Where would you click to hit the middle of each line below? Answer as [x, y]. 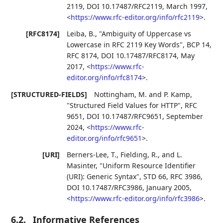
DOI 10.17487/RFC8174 [139, 56]
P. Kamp [177, 94]
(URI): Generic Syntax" [103, 176]
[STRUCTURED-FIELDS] [49, 94]
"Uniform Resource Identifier [148, 165]
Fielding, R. [139, 154]
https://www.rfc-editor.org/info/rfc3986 [135, 198]
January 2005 [168, 187]
